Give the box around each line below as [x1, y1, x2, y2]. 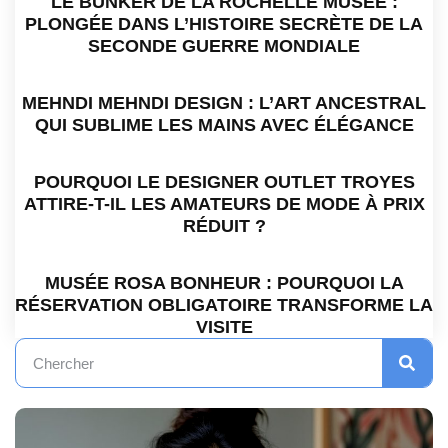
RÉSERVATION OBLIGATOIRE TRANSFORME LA [15, 295, 433, 316]
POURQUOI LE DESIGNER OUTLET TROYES [33, 172, 415, 193]
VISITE [195, 317, 253, 338]
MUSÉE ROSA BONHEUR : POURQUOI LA [44, 273, 404, 294]
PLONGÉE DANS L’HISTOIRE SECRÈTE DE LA [25, 14, 423, 35]
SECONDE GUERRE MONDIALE [88, 36, 360, 57]
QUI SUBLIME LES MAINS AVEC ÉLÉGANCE [34, 115, 414, 136]
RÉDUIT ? [182, 216, 266, 237]
